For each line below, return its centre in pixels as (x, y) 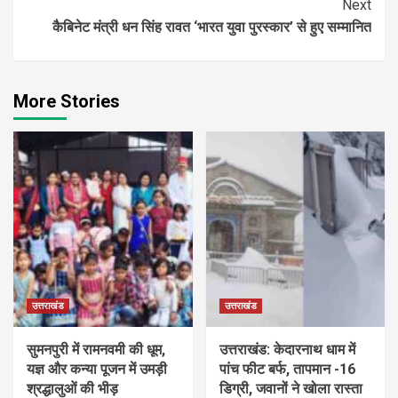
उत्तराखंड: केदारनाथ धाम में (287, 350)
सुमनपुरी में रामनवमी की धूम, (96, 350)
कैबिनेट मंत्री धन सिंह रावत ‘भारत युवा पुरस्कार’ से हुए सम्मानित (212, 28)
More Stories (67, 102)
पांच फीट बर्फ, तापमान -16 (287, 370)
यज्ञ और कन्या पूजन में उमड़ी (97, 370)
